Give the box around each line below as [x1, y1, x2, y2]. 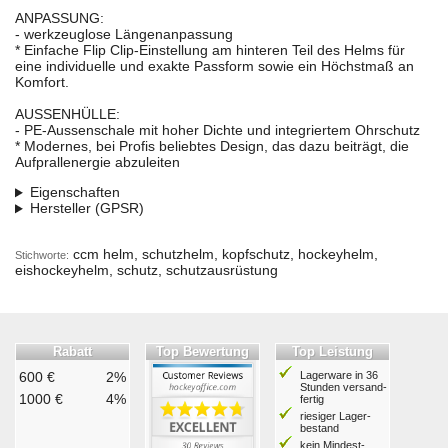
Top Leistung [292, 344, 373, 360]
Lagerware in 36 [300, 369, 378, 382]
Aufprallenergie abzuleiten [15, 154, 180, 171]
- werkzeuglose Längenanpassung [15, 26, 233, 43]
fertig [300, 393, 324, 406]
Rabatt [53, 344, 92, 360]
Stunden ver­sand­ [300, 381, 387, 394]
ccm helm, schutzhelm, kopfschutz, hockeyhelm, [69, 246, 378, 263]
